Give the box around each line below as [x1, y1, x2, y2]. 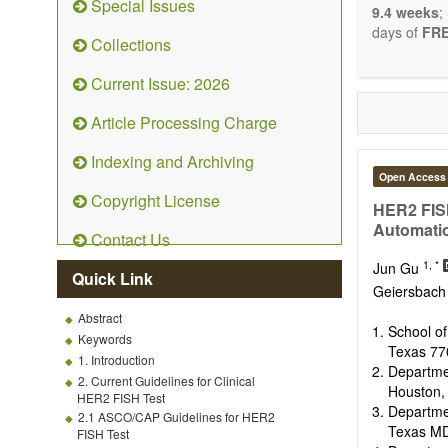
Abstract [78, 309, 122, 326]
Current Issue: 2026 [87, 72, 230, 95]
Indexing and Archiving [87, 150, 254, 173]
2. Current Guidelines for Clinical [78, 372, 255, 389]
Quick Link [72, 267, 153, 290]
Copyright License [87, 189, 220, 212]
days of [372, 22, 422, 42]
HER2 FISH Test [77, 389, 165, 406]
